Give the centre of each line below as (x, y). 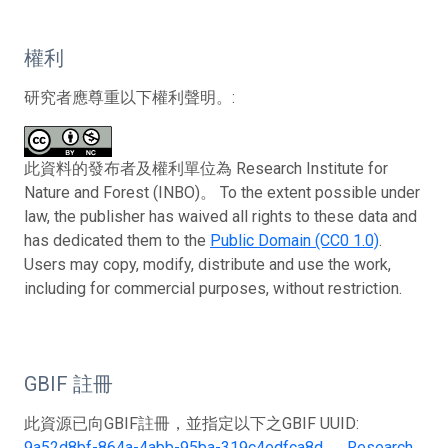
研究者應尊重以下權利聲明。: (129, 97)
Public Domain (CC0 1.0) (294, 240)
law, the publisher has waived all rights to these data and (220, 216)
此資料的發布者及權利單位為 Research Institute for (206, 168)
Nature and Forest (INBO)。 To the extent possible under (222, 192)
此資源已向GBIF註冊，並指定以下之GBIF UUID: (191, 423)
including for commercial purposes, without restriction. (213, 288)
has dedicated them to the (117, 240)
